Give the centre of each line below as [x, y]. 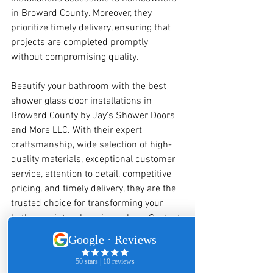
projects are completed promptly [81, 43]
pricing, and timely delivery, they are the [95, 189]
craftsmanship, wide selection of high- [91, 145]
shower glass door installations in [83, 101]
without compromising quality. [75, 57]
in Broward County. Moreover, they [83, 13]
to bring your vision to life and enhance [93, 247]
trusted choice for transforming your [88, 204]
